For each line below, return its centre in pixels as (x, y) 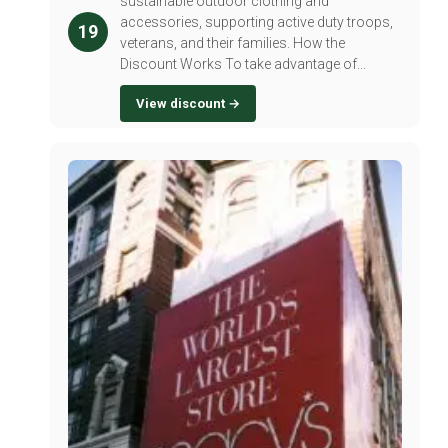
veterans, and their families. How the (232, 43)
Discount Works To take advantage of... (243, 64)
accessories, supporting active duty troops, (256, 22)
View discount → (188, 104)
